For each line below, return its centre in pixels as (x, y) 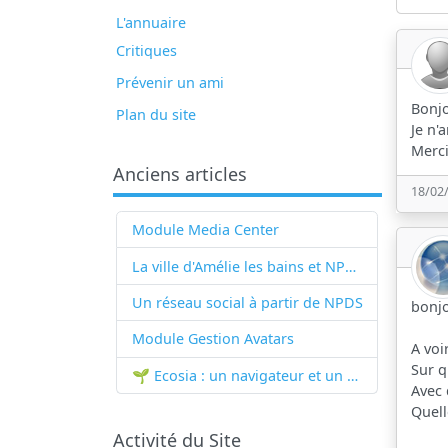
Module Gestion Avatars (212, 339)
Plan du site (156, 114)
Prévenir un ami (170, 83)
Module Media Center (205, 230)
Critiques (147, 51)
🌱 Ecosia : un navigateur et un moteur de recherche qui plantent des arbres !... (352, 375)
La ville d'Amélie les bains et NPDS (350, 266)
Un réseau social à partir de (225, 302)
